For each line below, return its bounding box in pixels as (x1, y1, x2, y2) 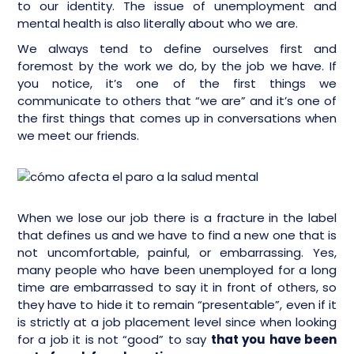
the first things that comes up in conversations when (17, 110, 337, 127)
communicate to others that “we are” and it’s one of (17, 92, 337, 110)
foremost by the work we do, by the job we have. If (17, 58, 337, 75)
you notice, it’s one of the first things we (17, 75, 337, 92)
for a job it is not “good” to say (17, 331, 211, 348)
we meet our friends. (17, 127, 142, 145)
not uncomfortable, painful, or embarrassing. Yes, (17, 244, 337, 262)
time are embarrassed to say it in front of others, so (17, 279, 337, 296)
